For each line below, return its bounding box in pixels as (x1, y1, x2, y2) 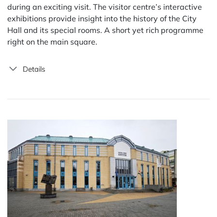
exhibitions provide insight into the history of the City (7, 14, 197, 23)
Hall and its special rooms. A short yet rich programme (7, 25, 203, 35)
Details (23, 64, 45, 74)
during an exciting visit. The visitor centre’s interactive (7, 2, 202, 12)
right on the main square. (7, 37, 97, 46)
